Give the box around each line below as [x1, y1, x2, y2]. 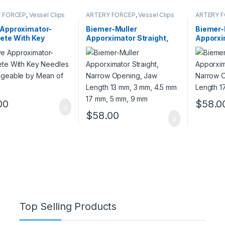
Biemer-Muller [86, 24, 137, 33]
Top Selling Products [20, 200, 117, 212]
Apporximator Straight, [86, 33, 169, 42]
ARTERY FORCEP [86, 11, 136, 19]
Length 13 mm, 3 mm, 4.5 [86, 51, 174, 60]
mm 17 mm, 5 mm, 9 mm [86, 60, 172, 69]
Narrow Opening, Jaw [86, 42, 162, 51]
